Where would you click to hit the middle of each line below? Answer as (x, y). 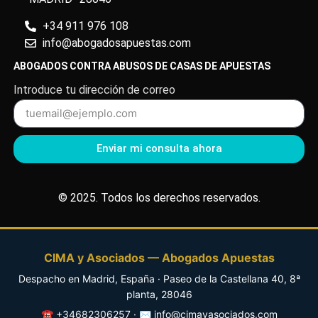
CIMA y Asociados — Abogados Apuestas (159, 257)
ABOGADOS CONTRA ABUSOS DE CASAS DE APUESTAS (142, 66)
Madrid (98, 278)
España (137, 278)
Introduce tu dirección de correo (94, 89)
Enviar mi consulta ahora (159, 149)
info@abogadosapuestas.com (116, 43)
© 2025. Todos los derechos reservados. (159, 197)
